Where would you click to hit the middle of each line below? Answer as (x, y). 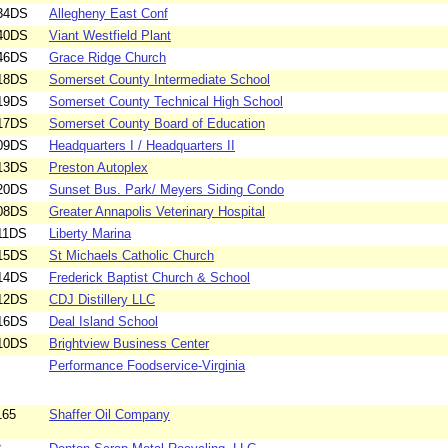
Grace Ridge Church (107, 58)
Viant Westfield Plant (110, 36)
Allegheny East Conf (108, 14)
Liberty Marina (90, 234)
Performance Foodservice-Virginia (147, 366)
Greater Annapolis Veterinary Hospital (157, 212)
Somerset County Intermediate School (159, 80)
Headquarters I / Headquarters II (142, 146)
